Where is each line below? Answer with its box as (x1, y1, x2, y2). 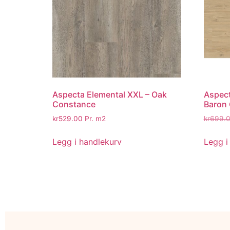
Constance (52, 99, 95, 110)
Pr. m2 (83, 114, 106, 123)
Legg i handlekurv (52, 136, 122, 147)
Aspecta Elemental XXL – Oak (52, 89, 167, 100)
